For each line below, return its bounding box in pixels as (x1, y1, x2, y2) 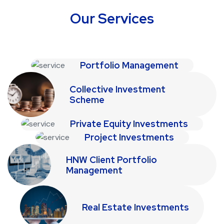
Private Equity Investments (70, 118, 188, 130)
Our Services (70, 9, 154, 28)
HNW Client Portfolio (65, 153, 157, 165)
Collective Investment (69, 83, 165, 95)
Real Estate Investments (82, 201, 189, 213)
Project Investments (84, 131, 174, 143)
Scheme (69, 94, 104, 106)
